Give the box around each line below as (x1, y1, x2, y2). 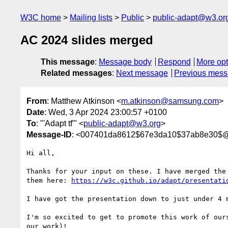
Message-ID (26, 130, 72, 139)
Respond (157, 58, 191, 67)
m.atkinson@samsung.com (121, 96, 219, 105)
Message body (99, 58, 152, 67)
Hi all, (26, 149, 55, 157)
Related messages (41, 69, 112, 78)
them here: (26, 176, 71, 184)
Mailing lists (70, 13, 112, 22)
